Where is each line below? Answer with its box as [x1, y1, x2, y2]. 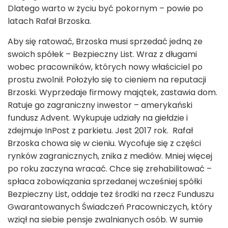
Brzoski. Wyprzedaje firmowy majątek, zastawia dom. [8, 87, 217, 99]
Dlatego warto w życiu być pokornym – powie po [8, 3, 203, 15]
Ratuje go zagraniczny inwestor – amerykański [8, 99, 192, 111]
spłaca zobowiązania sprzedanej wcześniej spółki [8, 176, 202, 188]
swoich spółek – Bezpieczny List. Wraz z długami [8, 48, 197, 61]
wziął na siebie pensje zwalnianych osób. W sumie [8, 214, 203, 226]
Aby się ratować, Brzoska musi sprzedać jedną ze [8, 36, 203, 48]
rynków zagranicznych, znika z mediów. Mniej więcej [8, 150, 212, 162]
